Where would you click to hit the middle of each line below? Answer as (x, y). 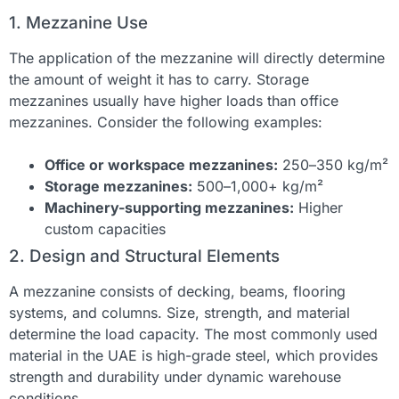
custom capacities (105, 228)
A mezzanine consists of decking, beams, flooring (177, 291)
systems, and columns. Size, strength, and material (179, 312)
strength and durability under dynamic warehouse (175, 376)
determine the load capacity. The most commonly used (193, 334)
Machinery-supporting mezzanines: (169, 207)
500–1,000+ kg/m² (258, 186)
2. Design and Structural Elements (144, 256)
